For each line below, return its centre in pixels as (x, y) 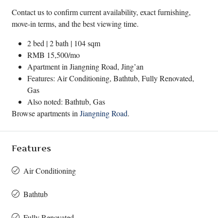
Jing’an (132, 66)
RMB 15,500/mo (54, 55)
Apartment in (48, 66)
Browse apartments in (46, 113)
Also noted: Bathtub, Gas (66, 101)
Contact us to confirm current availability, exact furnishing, (101, 12)
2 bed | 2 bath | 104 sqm (64, 43)
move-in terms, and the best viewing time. (75, 24)
